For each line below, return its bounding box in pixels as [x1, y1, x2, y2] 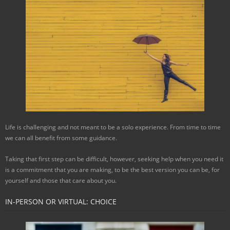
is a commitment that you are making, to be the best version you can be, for [5, 165, 220, 175]
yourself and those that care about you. [5, 176, 117, 185]
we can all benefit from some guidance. [5, 133, 117, 143]
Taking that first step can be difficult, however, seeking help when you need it [5, 155, 223, 164]
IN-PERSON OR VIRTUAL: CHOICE [5, 197, 117, 207]
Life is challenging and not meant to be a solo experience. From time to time [5, 123, 221, 132]
